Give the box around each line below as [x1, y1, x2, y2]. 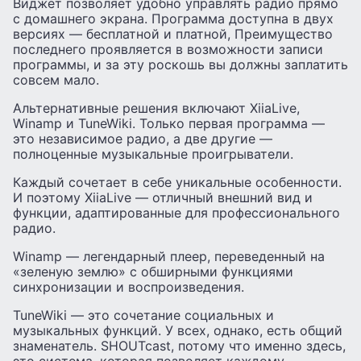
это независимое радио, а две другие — [13, 130, 272, 147]
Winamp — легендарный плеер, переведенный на [13, 247, 325, 264]
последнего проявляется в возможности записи [13, 40, 323, 57]
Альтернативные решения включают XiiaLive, [13, 99, 300, 116]
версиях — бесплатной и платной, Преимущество [13, 25, 333, 42]
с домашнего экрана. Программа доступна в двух [13, 10, 334, 27]
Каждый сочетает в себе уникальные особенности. [13, 173, 342, 190]
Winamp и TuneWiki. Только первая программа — [13, 114, 325, 131]
